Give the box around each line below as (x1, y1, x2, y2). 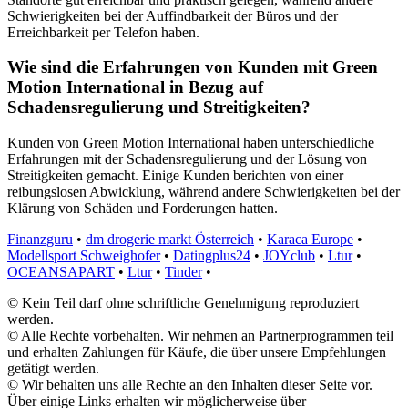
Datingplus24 (173, 248, 250, 264)
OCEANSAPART (7, 264, 115, 280)
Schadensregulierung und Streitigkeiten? (7, 97, 311, 117)
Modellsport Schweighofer (7, 248, 160, 264)
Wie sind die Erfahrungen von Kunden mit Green (7, 57, 378, 77)
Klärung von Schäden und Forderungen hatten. (7, 200, 278, 217)
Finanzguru (7, 231, 73, 248)
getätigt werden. (7, 361, 99, 377)
